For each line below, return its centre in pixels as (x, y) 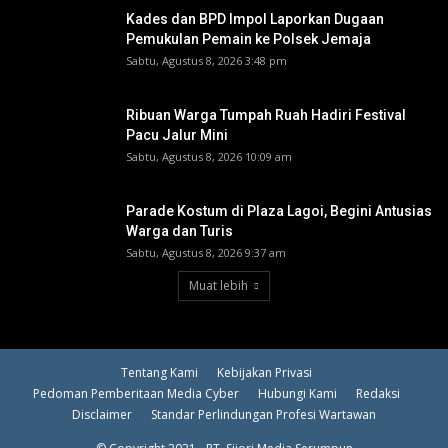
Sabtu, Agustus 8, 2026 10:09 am (209, 156)
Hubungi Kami (297, 393)
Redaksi (377, 393)
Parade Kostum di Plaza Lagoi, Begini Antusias (279, 210)
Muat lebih (218, 285)
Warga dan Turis (179, 230)
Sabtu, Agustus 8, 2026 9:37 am (206, 252)
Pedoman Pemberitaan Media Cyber (135, 393)
